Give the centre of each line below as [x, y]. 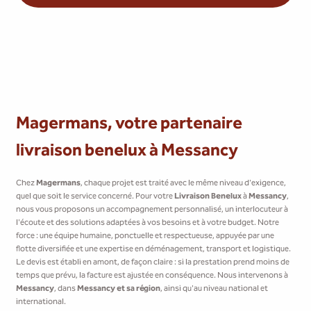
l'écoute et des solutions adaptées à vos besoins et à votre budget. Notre [148, 222]
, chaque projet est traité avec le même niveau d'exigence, [184, 183]
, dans [66, 288]
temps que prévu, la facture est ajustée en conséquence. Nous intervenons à [152, 275]
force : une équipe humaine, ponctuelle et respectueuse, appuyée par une [145, 236]
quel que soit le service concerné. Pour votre [95, 196]
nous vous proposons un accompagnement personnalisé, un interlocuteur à [152, 209]
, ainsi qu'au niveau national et [215, 288]
